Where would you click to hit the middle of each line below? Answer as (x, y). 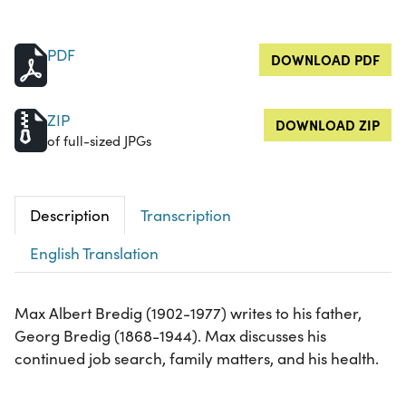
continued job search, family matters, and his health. (197, 358)
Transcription (186, 215)
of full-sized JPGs (99, 140)
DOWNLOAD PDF (325, 59)
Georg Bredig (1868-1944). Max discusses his (170, 335)
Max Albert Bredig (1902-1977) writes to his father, (188, 313)
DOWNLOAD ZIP (328, 124)
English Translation (94, 253)
